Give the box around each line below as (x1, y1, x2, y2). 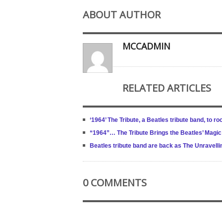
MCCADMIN (122, 40, 170, 52)
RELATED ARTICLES (122, 81, 211, 95)
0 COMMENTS (83, 176, 147, 189)
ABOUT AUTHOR (83, 8, 161, 21)
